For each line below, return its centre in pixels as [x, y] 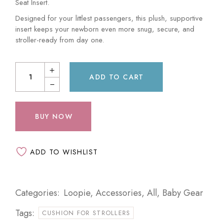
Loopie [77, 193]
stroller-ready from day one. [60, 40]
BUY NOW [54, 117]
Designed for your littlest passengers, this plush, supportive [109, 18]
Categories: [38, 193]
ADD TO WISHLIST [64, 152]
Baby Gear [183, 193]
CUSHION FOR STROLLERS [86, 213]
